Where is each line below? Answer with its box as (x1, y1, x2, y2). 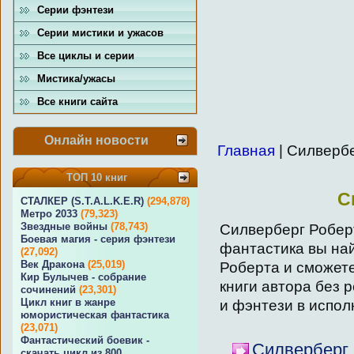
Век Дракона (21, 258, 85, 270)
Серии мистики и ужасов (37, 27, 164, 39)
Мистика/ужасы (37, 73, 115, 85)
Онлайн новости (44, 134, 149, 147)
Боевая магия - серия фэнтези (21, 233, 175, 245)
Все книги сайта (37, 96, 118, 107)
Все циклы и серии (37, 50, 134, 62)
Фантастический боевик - (21, 334, 149, 346)
